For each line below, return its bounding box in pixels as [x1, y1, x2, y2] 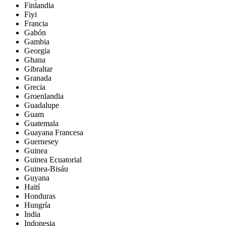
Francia [24, 19, 48, 28]
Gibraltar [24, 64, 52, 73]
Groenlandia [24, 91, 64, 100]
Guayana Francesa [24, 128, 83, 137]
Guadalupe [24, 100, 59, 109]
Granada [24, 73, 51, 82]
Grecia [24, 82, 45, 91]
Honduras [24, 191, 55, 200]
